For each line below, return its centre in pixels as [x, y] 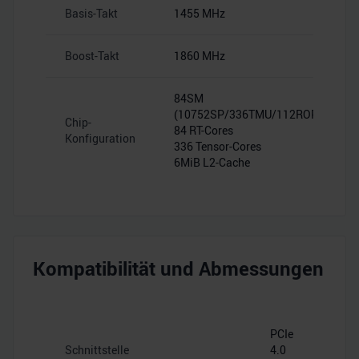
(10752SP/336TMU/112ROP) [248, 114]
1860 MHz [200, 56]
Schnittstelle [97, 350]
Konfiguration [100, 138]
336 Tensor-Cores [218, 146]
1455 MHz [200, 13]
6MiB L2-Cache [212, 162]
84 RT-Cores [204, 130]
